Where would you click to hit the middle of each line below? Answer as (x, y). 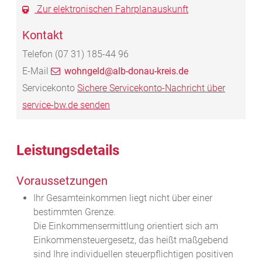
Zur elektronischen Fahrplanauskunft (111, 9)
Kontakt (43, 35)
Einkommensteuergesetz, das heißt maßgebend (130, 240)
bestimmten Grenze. (74, 212)
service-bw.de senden (66, 105)
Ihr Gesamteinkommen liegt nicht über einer (123, 198)
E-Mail (35, 71)
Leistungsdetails (68, 151)
